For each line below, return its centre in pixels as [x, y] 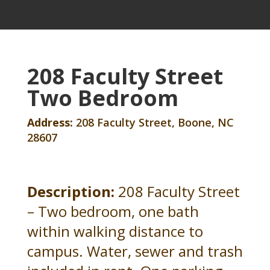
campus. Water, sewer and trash [135, 251]
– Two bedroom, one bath [113, 211]
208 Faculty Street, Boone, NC [153, 122]
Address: [50, 122]
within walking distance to [115, 231]
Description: [71, 191]
